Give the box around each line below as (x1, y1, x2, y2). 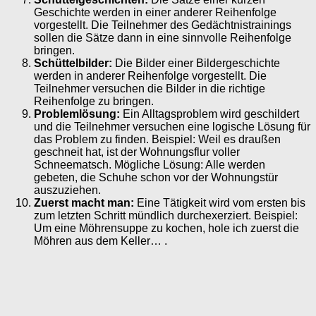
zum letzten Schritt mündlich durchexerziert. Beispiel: (34, 209, 298, 221)
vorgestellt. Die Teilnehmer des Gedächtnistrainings (34, 18, 291, 31)
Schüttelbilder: (34, 56, 112, 69)
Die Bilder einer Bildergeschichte (112, 56, 280, 69)
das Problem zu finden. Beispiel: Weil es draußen (34, 133, 281, 145)
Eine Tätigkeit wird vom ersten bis (134, 196, 305, 209)
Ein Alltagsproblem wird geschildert (120, 107, 299, 120)
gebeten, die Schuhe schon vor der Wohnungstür (34, 171, 278, 183)
